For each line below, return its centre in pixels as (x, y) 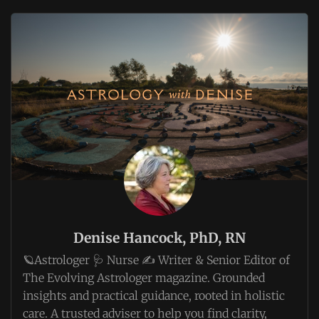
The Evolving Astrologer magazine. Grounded (144, 278)
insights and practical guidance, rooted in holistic (154, 296)
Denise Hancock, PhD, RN (159, 237)
